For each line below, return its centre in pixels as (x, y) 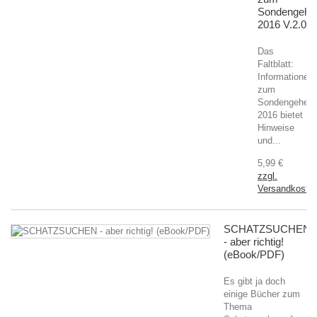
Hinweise (276, 128)
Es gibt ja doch (254, 281)
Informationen (286, 77)
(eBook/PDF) (254, 254)
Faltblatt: (276, 64)
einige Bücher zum (262, 294)
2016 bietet (280, 115)
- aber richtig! (254, 242)
